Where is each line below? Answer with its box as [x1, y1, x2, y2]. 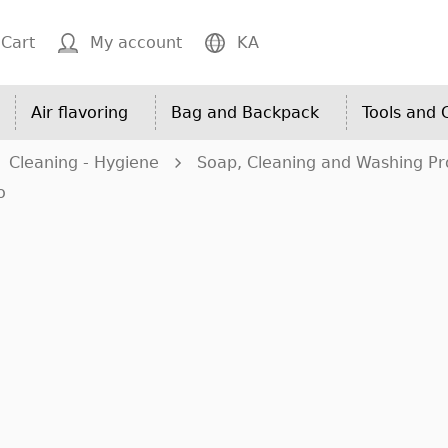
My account [90, 33, 182, 52]
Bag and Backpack [171, 103, 319, 122]
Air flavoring [31, 103, 128, 122]
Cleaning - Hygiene [9, 153, 159, 172]
